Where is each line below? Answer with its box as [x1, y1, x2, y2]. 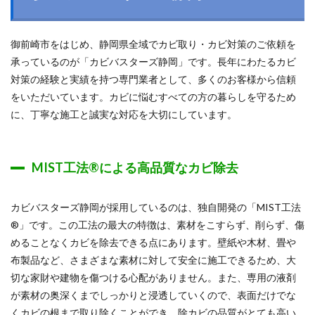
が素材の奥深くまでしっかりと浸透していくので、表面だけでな [11, 289, 296, 301]
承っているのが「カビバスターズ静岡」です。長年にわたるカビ [11, 56, 296, 67]
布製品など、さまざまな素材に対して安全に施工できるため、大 [11, 254, 296, 266]
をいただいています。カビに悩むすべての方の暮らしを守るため [11, 91, 296, 103]
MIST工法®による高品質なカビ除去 [32, 160, 238, 175]
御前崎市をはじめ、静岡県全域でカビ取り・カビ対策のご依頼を [11, 38, 296, 50]
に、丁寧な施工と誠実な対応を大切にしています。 [11, 108, 237, 120]
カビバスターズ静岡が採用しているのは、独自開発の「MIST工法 [11, 201, 301, 213]
